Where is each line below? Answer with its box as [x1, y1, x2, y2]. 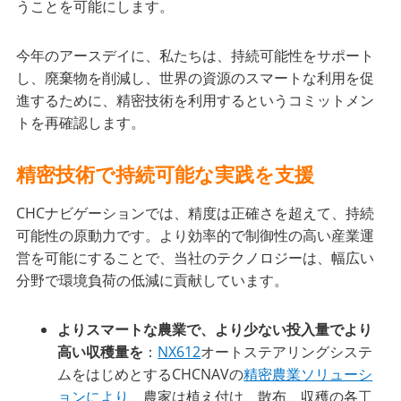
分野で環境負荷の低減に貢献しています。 [16, 270, 289, 291]
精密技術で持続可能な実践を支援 [16, 160, 315, 188]
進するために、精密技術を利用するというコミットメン [16, 90, 375, 111]
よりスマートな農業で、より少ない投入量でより [57, 320, 373, 340]
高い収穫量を [57, 342, 144, 363]
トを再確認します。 [16, 113, 146, 133]
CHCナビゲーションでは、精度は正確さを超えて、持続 [16, 203, 375, 224]
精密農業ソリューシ [243, 364, 373, 385]
